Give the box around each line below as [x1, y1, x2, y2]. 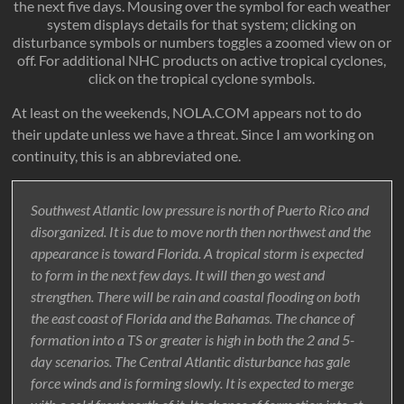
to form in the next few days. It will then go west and [31, 266, 326, 284]
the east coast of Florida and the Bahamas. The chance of [31, 309, 355, 327]
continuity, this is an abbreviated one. [12, 147, 242, 165]
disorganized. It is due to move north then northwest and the [31, 223, 372, 241]
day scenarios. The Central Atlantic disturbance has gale [31, 353, 351, 371]
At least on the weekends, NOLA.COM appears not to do [12, 104, 363, 122]
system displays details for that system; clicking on [47, 15, 357, 33]
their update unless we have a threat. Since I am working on [12, 125, 375, 143]
